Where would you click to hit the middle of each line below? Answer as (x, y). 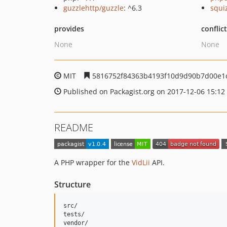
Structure (72, 185)
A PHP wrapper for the (93, 163)
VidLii (141, 163)
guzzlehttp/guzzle (93, 8)
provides (69, 29)
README (74, 127)
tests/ (74, 215)
